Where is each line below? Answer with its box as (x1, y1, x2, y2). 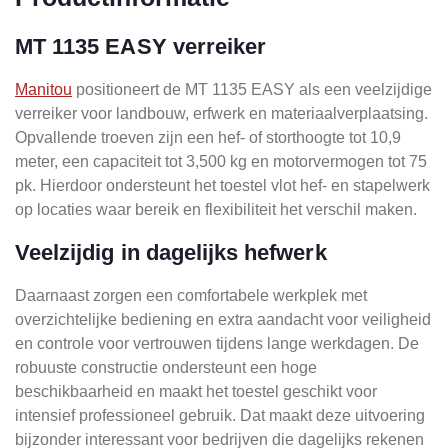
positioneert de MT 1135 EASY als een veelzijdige (72, 80, 432, 98)
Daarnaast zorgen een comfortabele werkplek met (15, 286, 367, 304)
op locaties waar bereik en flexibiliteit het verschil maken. (15, 200, 417, 218)
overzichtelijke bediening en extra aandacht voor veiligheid (15, 310, 431, 328)
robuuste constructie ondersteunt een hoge (15, 358, 317, 376)
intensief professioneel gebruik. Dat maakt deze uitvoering (15, 406, 425, 424)
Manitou (15, 80, 72, 98)
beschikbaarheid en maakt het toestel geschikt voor (15, 382, 377, 400)
